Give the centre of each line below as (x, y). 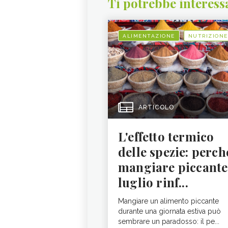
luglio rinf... (153, 182)
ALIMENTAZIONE (149, 36)
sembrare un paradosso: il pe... (169, 221)
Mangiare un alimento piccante (168, 201)
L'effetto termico (166, 136)
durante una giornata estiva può (169, 211)
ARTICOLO (156, 107)
